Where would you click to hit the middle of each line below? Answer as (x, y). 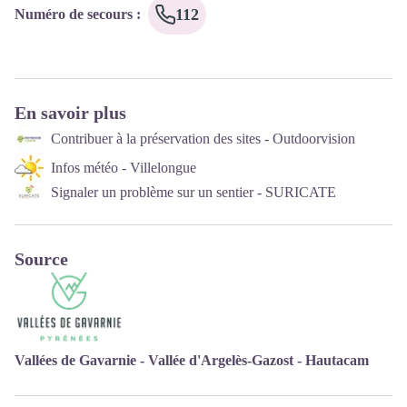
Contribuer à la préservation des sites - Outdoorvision (203, 139)
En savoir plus (70, 112)
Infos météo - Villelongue (124, 168)
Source (41, 258)
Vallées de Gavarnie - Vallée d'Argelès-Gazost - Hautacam (192, 360)
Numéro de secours (74, 15)
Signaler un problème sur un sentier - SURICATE (194, 193)
